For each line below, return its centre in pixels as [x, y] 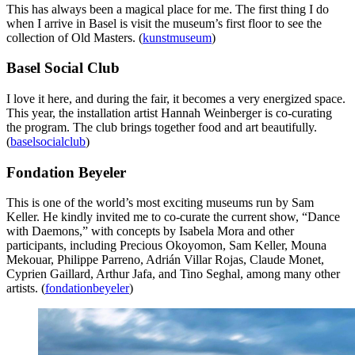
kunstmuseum [177, 37]
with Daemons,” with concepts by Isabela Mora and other [150, 231]
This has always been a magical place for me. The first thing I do [168, 9]
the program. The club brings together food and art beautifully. [162, 127]
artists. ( [26, 288]
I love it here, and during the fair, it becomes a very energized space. [176, 99]
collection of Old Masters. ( [74, 37]
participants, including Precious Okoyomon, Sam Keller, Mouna [166, 246]
